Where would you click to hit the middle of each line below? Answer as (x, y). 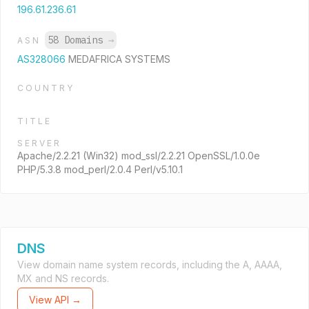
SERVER (39, 143)
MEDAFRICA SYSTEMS (119, 59)
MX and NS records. (63, 278)
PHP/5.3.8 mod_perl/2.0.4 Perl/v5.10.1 (100, 169)
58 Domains (78, 40)
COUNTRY (46, 88)
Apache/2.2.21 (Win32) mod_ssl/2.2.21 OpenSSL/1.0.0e (139, 156)
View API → (55, 300)
